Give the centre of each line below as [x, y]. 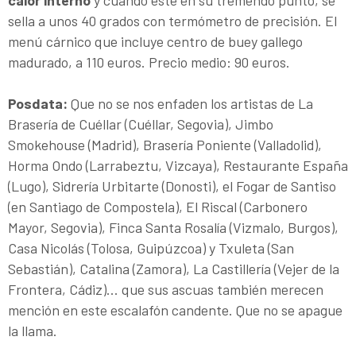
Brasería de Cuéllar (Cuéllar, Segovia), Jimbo [141, 124]
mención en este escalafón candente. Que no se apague [175, 310]
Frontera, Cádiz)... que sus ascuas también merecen [166, 289]
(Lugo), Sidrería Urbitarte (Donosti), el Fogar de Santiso [172, 186]
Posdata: [38, 103]
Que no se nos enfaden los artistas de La [190, 103]
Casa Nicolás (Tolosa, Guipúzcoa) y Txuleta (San [151, 248]
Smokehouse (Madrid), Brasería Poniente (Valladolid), [165, 144]
